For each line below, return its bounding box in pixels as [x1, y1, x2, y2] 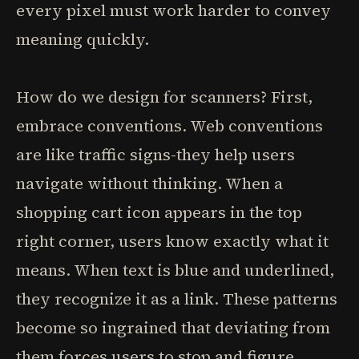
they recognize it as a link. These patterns [16, 288, 337, 310]
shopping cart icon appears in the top [16, 201, 302, 224]
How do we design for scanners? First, [16, 86, 313, 108]
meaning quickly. [16, 28, 149, 50]
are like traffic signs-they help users [16, 143, 295, 166]
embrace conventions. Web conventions [16, 115, 323, 137]
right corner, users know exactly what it [16, 230, 329, 252]
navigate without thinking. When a [16, 172, 283, 195]
